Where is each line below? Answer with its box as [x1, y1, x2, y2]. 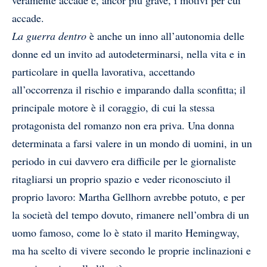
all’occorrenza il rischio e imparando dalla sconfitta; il [12, 82, 246, 97]
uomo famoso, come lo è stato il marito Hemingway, [12, 225, 240, 240]
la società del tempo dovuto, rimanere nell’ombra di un [12, 207, 249, 222]
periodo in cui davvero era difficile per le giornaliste [12, 154, 236, 169]
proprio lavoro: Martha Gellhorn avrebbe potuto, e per [12, 190, 245, 204]
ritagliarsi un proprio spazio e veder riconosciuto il [12, 172, 231, 187]
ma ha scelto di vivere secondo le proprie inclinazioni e [12, 243, 251, 258]
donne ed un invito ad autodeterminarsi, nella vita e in [12, 46, 246, 61]
